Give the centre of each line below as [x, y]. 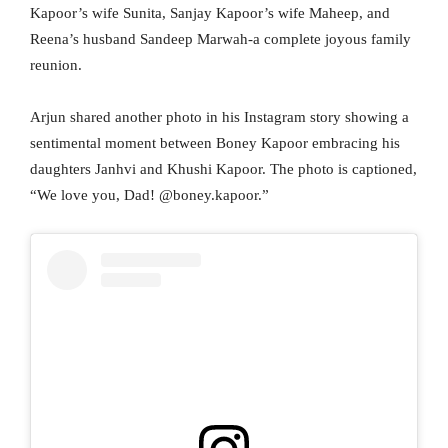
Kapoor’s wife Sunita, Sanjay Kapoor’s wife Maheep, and [210, 13]
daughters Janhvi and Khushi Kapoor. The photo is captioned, [223, 169]
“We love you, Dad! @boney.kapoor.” [149, 195]
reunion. [56, 65]
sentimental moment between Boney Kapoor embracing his [215, 143]
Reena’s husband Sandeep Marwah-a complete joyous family [220, 39]
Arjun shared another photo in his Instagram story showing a [219, 117]
